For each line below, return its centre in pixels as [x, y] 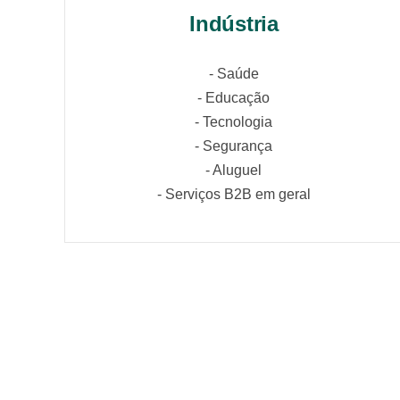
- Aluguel [234, 171]
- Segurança [234, 146]
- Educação [234, 98]
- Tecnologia [234, 122]
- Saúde [233, 74]
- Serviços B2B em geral [233, 195]
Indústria [234, 24]
